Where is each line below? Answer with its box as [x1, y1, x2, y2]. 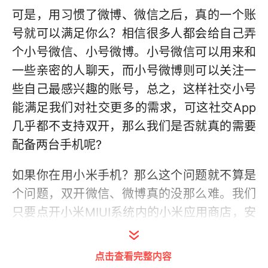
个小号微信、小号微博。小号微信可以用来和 [12, 45, 256, 59]
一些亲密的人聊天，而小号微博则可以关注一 [12, 63, 256, 78]
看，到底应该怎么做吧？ [12, 242, 144, 257]
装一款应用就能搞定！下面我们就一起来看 [12, 224, 256, 238]
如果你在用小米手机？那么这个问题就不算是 [12, 168, 256, 182]
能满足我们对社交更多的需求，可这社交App [12, 100, 256, 115]
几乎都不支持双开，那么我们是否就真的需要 [12, 119, 256, 133]
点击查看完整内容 [95, 248, 172, 263]
